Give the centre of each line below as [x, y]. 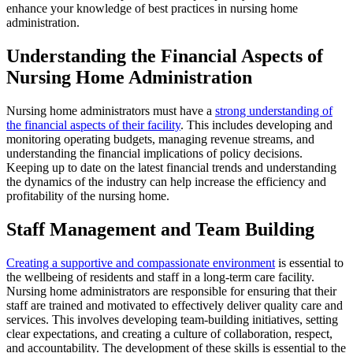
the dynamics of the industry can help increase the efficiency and [166, 181]
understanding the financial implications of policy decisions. [154, 153]
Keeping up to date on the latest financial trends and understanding [171, 167]
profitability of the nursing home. [88, 195]
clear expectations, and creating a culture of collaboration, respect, [169, 333]
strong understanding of [274, 110]
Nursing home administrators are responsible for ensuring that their [171, 291]
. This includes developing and [256, 124]
